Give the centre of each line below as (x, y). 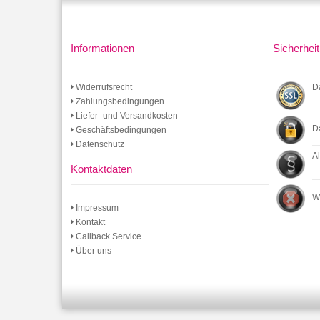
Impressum (96, 208)
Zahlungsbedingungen (119, 101)
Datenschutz (99, 144)
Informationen (102, 48)
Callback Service (107, 236)
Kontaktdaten (101, 169)
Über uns (92, 251)
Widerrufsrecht (102, 87)
